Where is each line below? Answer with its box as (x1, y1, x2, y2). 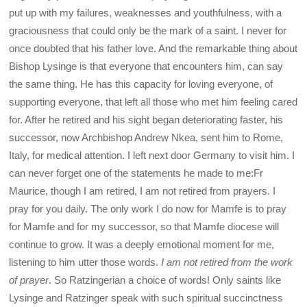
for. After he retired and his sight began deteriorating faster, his (9, 113, 284, 125)
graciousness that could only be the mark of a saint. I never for (9, 24, 287, 36)
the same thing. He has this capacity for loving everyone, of (9, 77, 273, 90)
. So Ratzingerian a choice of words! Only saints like (49, 273, 282, 286)
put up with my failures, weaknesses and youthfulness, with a (9, 6, 282, 19)
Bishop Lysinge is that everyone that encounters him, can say (9, 60, 284, 72)
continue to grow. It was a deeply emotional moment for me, (9, 238, 275, 250)
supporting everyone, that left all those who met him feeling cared (9, 95, 298, 108)
